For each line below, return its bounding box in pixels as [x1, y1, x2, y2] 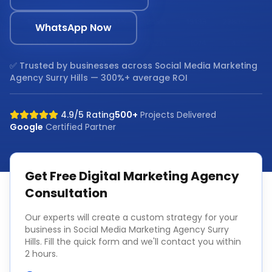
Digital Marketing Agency [79, 168, 239, 185]
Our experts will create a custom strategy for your [25, 211, 238, 223]
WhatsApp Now [35, 21, 112, 35]
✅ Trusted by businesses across [10, 59, 155, 72]
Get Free [25, 168, 79, 185]
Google [10, 121, 43, 133]
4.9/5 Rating [61, 109, 115, 121]
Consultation [25, 185, 107, 202]
